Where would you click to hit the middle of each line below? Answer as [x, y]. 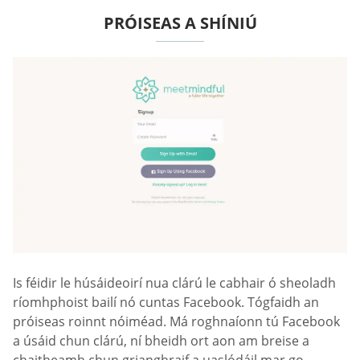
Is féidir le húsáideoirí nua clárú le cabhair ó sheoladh [174, 282]
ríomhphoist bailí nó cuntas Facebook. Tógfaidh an [166, 302]
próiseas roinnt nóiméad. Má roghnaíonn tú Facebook [176, 321]
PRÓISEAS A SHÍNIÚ [180, 23]
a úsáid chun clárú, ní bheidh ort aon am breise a [161, 340]
